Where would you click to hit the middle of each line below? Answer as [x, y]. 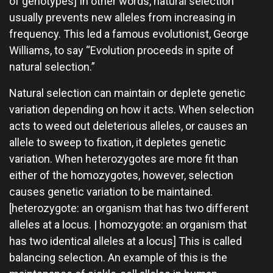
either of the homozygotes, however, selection [121, 175]
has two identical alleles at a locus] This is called [126, 241]
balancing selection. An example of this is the [118, 257]
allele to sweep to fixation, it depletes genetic [118, 142]
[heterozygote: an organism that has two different [129, 208]
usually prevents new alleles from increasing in [122, 17]
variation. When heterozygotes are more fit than [124, 159]
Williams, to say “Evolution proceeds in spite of [122, 50]
